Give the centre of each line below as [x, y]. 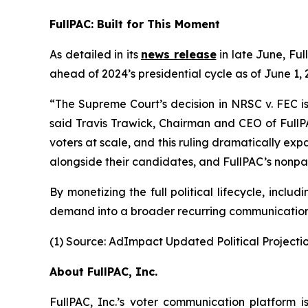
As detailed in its [95, 54]
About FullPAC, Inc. [103, 271]
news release [179, 54]
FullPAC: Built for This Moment [135, 24]
